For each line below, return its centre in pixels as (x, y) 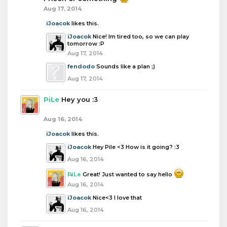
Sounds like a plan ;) (126, 66)
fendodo (81, 66)
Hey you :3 (80, 99)
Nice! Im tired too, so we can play (141, 36)
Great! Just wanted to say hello (128, 174)
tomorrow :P (86, 44)
